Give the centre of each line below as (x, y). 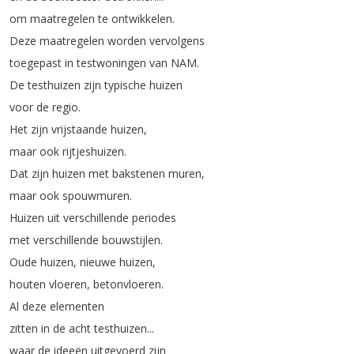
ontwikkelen (142, 19)
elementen (77, 306)
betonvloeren (127, 284)
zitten (24, 328)
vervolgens (177, 41)
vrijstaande (79, 129)
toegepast (36, 63)
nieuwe (98, 262)
